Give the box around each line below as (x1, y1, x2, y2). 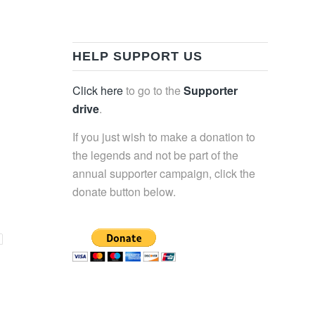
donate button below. (72, 183, 176, 200)
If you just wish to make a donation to (72, 128, 256, 145)
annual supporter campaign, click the (72, 165, 256, 181)
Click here (72, 82, 124, 99)
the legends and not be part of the (72, 146, 239, 163)
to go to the (123, 82, 184, 99)
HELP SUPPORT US (72, 49, 203, 64)
